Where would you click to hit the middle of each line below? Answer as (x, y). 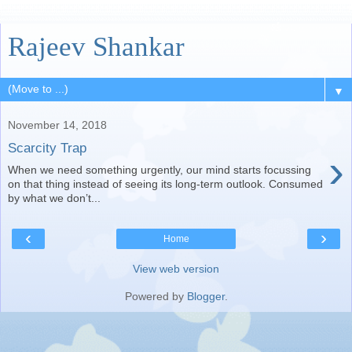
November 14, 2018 (57, 125)
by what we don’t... (54, 198)
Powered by (156, 297)
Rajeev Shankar (96, 46)
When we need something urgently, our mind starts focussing (159, 170)
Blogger (205, 297)
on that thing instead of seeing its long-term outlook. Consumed (165, 184)
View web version (176, 269)
